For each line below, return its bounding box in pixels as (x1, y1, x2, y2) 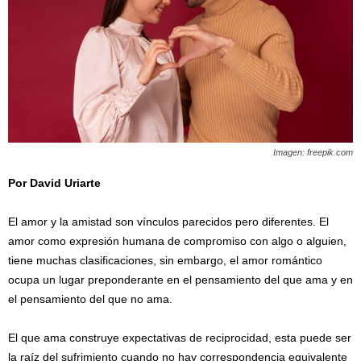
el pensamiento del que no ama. (8, 292, 172, 305)
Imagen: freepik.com (273, 147, 353, 157)
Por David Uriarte (8, 176, 104, 189)
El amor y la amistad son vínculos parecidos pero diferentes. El (8, 214, 329, 228)
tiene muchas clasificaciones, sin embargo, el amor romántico (8, 253, 322, 267)
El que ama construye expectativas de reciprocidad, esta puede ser (8, 330, 351, 344)
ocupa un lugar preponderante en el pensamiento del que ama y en (8, 272, 353, 286)
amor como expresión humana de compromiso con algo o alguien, (8, 234, 346, 247)
